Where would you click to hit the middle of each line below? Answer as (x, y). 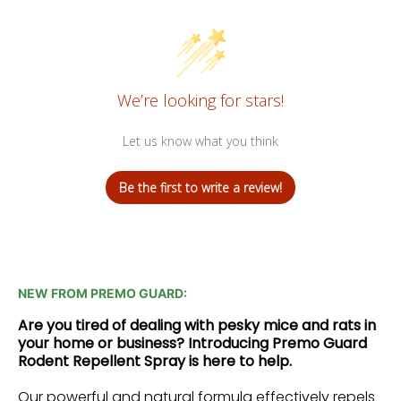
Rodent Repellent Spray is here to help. (155, 361)
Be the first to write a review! (200, 187)
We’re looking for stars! (200, 100)
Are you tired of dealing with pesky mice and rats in (197, 325)
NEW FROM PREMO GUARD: (102, 293)
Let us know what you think (200, 141)
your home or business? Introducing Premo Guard (192, 343)
